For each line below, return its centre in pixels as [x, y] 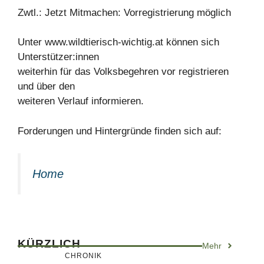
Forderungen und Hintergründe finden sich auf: [120, 131]
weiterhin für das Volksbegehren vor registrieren [123, 72]
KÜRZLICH [49, 243]
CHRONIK [83, 255]
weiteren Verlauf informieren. [81, 101]
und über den [46, 86]
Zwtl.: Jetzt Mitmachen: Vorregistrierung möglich [124, 12]
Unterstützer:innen [58, 57]
